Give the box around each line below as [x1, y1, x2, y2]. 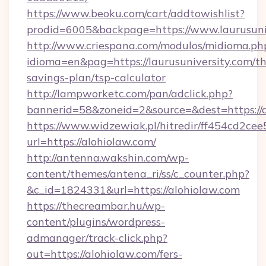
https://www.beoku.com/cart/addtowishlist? [27, 7, 245, 20]
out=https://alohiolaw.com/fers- [27, 247, 182, 261]
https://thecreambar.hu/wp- [27, 199, 165, 213]
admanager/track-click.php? [27, 231, 167, 245]
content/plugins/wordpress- [27, 215, 165, 229]
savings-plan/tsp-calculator [27, 71, 166, 84]
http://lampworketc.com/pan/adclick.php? [27, 87, 233, 100]
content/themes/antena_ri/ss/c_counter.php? [27, 167, 249, 180]
